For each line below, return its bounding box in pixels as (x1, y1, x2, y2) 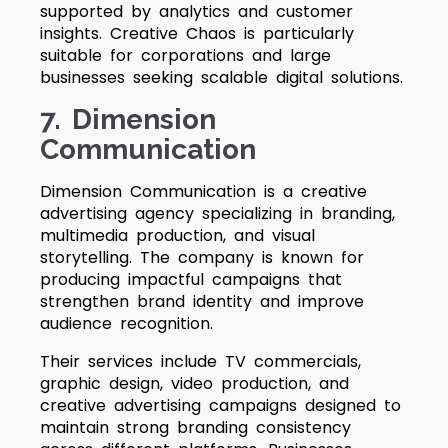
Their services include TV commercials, (40, 350, 361, 373)
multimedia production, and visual (40, 224, 315, 247)
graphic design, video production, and (40, 372, 349, 395)
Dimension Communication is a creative (40, 180, 367, 203)
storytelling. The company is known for (40, 246, 364, 269)
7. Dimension (40, 103, 216, 136)
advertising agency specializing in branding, (40, 202, 395, 225)
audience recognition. (40, 312, 213, 335)
